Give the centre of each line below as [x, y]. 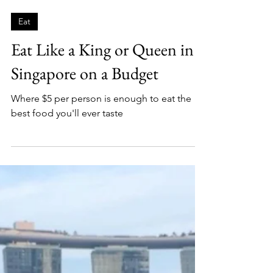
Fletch [21, 104]
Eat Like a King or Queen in [102, 167]
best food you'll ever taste [67, 230]
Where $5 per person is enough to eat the [101, 216]
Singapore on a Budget [85, 190]
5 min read [28, 115]
